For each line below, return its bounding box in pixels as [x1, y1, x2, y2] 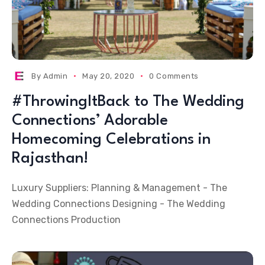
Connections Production [12, 214, 121, 225]
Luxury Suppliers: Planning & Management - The [12, 182, 227, 193]
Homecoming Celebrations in [12, 132, 211, 147]
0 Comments [149, 72, 199, 80]
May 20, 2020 [82, 72, 135, 80]
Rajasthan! [12, 151, 88, 166]
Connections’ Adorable [12, 113, 168, 128]
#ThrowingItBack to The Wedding [12, 94, 244, 109]
